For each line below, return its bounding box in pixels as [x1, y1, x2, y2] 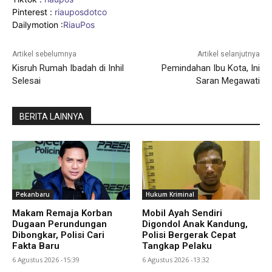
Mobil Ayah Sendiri [142, 207, 222, 219]
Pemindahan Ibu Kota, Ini [161, 62, 260, 73]
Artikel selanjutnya [197, 49, 260, 58]
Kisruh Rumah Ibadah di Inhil [12, 62, 124, 73]
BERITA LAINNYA [19, 111, 84, 121]
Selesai [12, 75, 41, 86]
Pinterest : [12, 6, 52, 17]
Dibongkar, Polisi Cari [12, 229, 104, 240]
